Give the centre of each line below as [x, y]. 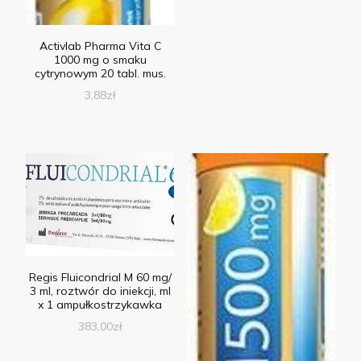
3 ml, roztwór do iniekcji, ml [100, 290]
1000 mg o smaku [100, 60]
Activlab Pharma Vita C [100, 46]
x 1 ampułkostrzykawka [100, 304]
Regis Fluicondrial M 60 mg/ [100, 277]
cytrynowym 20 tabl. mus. [100, 74]
